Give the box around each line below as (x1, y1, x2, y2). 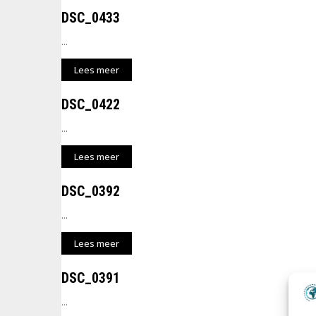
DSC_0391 (61, 269, 120, 286)
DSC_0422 (61, 96, 120, 113)
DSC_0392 (61, 183, 120, 200)
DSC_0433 (61, 9, 120, 26)
